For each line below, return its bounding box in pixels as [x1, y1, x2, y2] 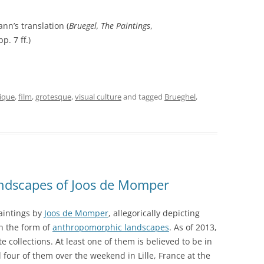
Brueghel [164, 91, 196, 102]
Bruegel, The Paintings [69, 19, 150, 31]
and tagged [121, 91, 164, 102]
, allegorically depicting [108, 207, 200, 219]
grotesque [35, 91, 71, 102]
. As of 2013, [169, 221, 217, 233]
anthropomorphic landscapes [52, 221, 169, 233]
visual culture [75, 91, 121, 102]
